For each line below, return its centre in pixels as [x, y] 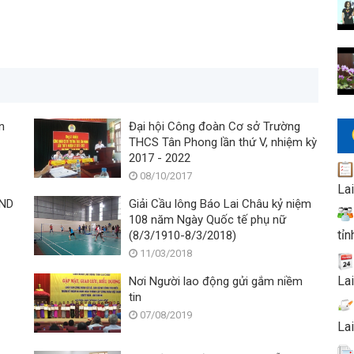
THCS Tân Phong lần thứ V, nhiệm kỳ [223, 142]
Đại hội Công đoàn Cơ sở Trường [215, 126]
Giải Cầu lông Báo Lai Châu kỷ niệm [220, 204]
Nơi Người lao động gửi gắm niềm [216, 281]
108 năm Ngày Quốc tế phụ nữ [208, 220]
